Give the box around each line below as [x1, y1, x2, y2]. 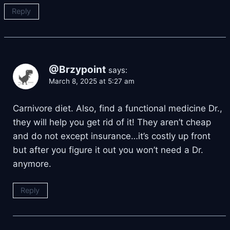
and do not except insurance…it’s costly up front [13, 130, 210, 141]
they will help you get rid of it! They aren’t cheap [13, 117, 211, 127]
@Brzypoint [49, 63, 106, 75]
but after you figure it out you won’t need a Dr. [13, 144, 203, 155]
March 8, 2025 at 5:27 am [49, 76, 135, 85]
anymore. [13, 158, 51, 169]
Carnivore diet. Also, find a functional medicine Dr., [13, 103, 222, 113]
